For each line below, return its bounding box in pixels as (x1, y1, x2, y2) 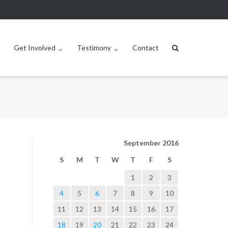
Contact (132, 43, 159, 52)
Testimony (77, 43, 111, 52)
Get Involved (14, 43, 56, 52)
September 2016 (123, 138, 179, 148)
